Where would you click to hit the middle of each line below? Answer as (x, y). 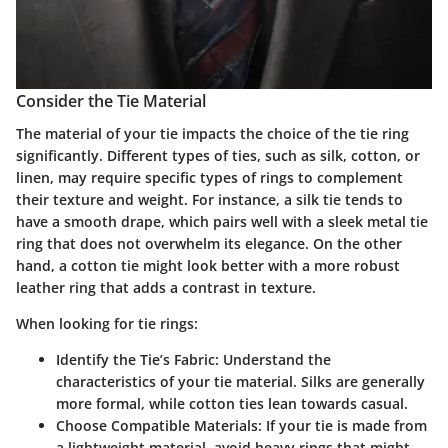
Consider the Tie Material (111, 101)
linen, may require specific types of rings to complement (209, 177)
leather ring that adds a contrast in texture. (166, 287)
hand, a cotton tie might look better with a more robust (208, 265)
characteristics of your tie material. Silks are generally (240, 381)
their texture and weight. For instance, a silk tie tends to (209, 199)
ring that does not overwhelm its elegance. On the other (209, 243)
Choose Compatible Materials (157, 425)
